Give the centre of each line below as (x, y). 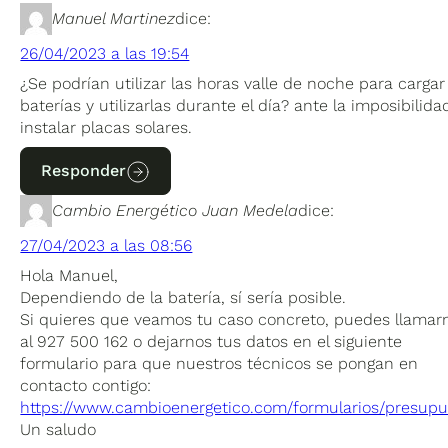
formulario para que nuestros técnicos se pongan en (219, 363)
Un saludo (58, 429)
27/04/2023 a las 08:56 (106, 245)
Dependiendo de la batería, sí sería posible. (183, 297)
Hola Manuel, (69, 275)
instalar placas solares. (106, 127)
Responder (84, 170)
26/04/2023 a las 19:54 (105, 53)
